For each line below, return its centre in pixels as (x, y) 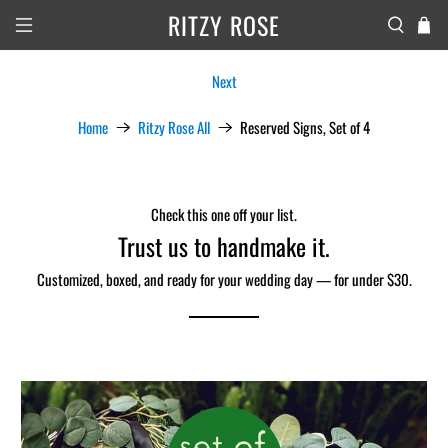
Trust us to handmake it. (224, 245)
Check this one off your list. (224, 213)
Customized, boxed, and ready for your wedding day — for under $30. (224, 278)
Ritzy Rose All (174, 126)
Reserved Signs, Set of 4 (305, 127)
